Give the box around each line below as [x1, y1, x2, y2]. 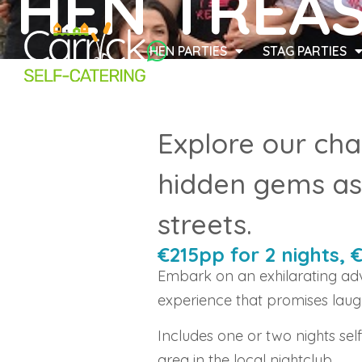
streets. [158, 206, 252, 242]
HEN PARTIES [149, 43, 228, 60]
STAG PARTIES [263, 43, 347, 60]
